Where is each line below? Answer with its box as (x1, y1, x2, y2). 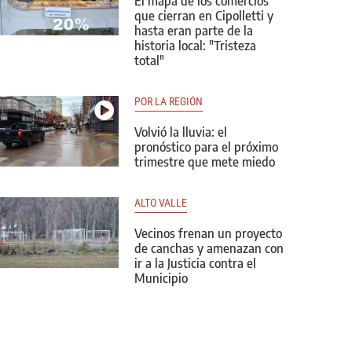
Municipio (134, 270, 188, 286)
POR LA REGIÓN (134, 95, 203, 108)
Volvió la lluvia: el (134, 124, 227, 140)
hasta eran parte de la (134, 23, 253, 38)
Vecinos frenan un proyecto (134, 225, 282, 241)
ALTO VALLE (134, 196, 187, 209)
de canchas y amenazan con (134, 240, 284, 256)
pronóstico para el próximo (134, 139, 278, 155)
